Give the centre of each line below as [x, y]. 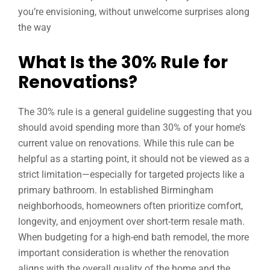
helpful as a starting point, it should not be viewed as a [134, 159]
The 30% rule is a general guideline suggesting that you [135, 112]
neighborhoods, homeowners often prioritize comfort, [130, 206]
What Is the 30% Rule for [123, 62]
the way [35, 27]
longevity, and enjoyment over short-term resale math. [131, 221]
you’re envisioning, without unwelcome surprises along [134, 12]
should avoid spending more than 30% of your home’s [132, 127]
